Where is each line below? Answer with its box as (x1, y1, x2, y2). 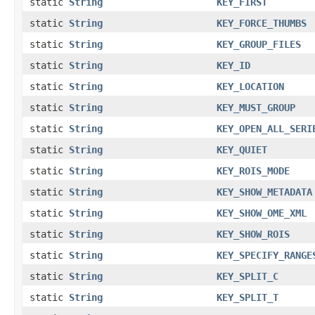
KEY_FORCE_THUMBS (217, 17, 307, 29)
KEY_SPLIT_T (217, 291, 278, 303)
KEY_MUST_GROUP (217, 101, 295, 113)
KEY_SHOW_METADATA (217, 186, 312, 198)
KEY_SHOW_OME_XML (217, 207, 307, 219)
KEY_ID (217, 59, 250, 71)
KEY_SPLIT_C (217, 270, 278, 282)
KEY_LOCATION (217, 80, 284, 92)
